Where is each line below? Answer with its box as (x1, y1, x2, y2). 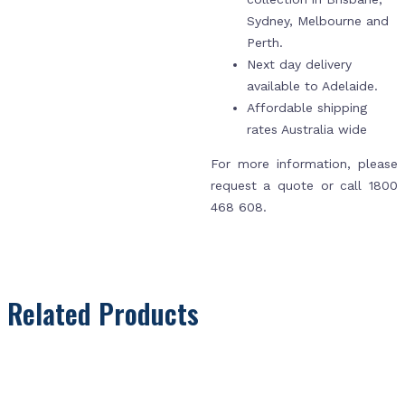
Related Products (7, 292, 199, 334)
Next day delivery (246, 56, 352, 71)
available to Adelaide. (246, 78, 382, 93)
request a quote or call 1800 (210, 177, 398, 193)
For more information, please (210, 155, 398, 171)
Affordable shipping (246, 99, 367, 115)
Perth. (246, 34, 287, 50)
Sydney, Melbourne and (246, 13, 389, 28)
